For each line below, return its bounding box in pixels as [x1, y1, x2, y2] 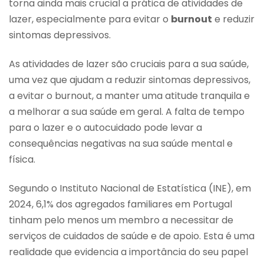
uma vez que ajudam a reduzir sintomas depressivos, [9, 72, 250, 87]
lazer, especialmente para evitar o [9, 12, 171, 26]
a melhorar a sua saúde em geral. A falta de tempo [9, 104, 245, 118]
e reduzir [212, 12, 255, 26]
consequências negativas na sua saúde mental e [9, 136, 233, 150]
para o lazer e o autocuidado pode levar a [9, 120, 202, 134]
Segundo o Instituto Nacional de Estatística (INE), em [9, 181, 251, 196]
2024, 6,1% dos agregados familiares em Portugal [9, 197, 232, 212]
